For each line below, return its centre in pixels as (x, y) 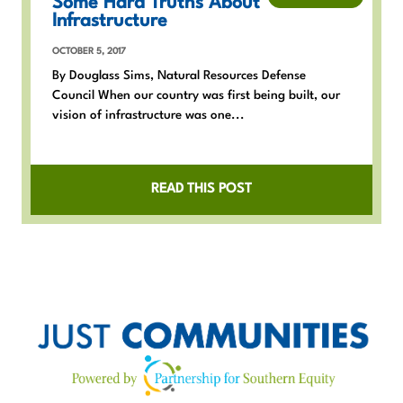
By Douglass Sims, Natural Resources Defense (179, 75)
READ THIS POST (201, 189)
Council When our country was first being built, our (196, 95)
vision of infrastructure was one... (148, 115)
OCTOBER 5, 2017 (89, 51)
